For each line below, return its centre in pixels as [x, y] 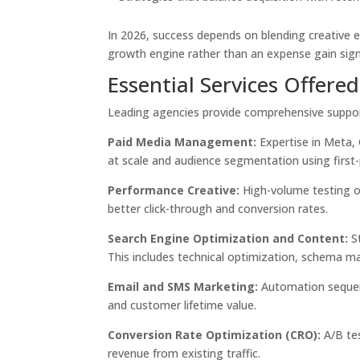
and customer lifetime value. [182, 305]
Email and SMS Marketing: [183, 286]
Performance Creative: [174, 190]
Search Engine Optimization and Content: [228, 238]
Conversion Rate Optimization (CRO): [215, 335]
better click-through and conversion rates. [218, 209]
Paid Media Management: [182, 142]
